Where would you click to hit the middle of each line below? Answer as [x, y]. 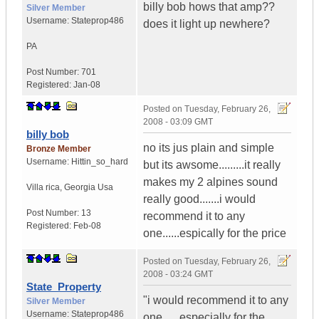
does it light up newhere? [206, 24]
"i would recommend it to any [216, 300]
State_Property [64, 287]
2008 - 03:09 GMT [178, 122]
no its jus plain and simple [209, 148]
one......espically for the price [215, 234]
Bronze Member [59, 149]
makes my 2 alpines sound [210, 182]
